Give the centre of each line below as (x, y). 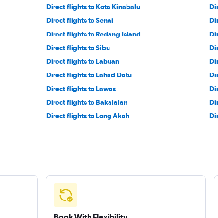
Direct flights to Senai (80, 21)
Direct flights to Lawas (81, 89)
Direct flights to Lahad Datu (89, 75)
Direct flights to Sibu (78, 48)
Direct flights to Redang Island (94, 34)
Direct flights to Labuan (83, 62)
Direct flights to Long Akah (88, 116)
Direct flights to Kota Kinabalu (93, 7)
